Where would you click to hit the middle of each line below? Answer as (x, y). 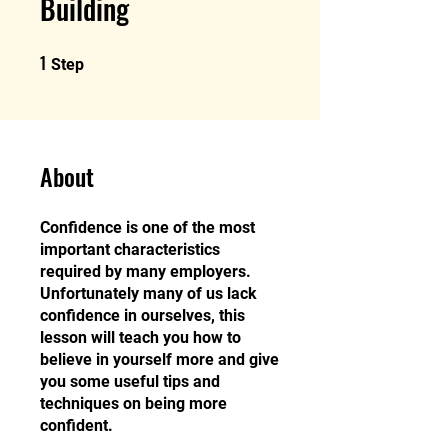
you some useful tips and (130, 381)
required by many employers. (145, 271)
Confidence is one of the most (147, 227)
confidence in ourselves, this (142, 315)
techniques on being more (133, 403)
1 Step (99, 57)
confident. (76, 425)
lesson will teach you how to (140, 337)
